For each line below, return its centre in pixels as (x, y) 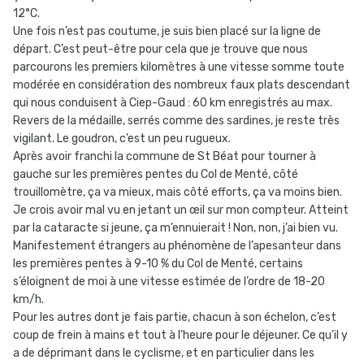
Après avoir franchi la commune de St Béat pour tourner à (165, 157)
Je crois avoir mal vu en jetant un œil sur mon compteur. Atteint (181, 210)
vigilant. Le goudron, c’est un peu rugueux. (123, 139)
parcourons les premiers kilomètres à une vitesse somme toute (179, 67)
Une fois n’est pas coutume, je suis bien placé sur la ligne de (167, 32)
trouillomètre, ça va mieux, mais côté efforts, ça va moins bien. (178, 193)
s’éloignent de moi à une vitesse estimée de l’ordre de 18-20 (169, 282)
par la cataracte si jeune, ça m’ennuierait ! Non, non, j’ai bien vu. (175, 228)
